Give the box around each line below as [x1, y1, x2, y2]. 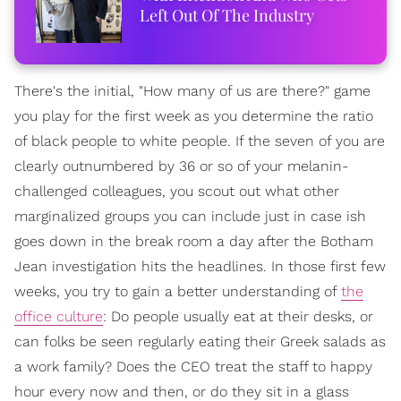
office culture [14, 307, 103, 325]
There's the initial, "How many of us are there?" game [14, 81, 371, 99]
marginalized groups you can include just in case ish [14, 207, 366, 225]
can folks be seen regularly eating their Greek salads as [14, 332, 386, 350]
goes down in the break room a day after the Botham [14, 232, 373, 250]
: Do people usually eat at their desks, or [103, 307, 373, 325]
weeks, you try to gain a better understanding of [14, 282, 341, 300]
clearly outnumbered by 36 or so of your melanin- [14, 157, 348, 175]
